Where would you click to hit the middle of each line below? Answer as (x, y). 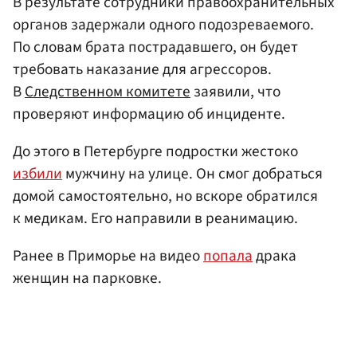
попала (228, 256)
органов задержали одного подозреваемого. (163, 24)
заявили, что (235, 91)
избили (37, 174)
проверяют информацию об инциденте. (149, 114)
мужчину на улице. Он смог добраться (192, 174)
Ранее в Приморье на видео (108, 256)
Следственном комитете (108, 91)
